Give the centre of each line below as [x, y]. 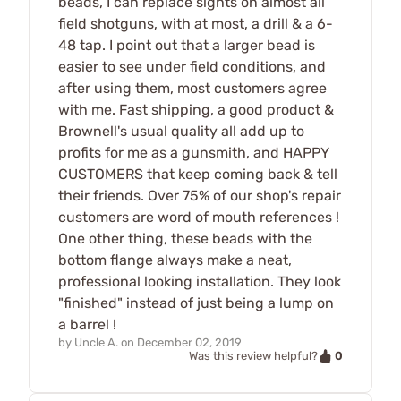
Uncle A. [96, 342]
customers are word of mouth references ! [199, 217]
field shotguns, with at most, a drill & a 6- [196, 23]
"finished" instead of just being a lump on [196, 303]
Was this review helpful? [253, 356]
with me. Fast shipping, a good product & [196, 109]
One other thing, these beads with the [185, 238]
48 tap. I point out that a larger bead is [187, 45]
